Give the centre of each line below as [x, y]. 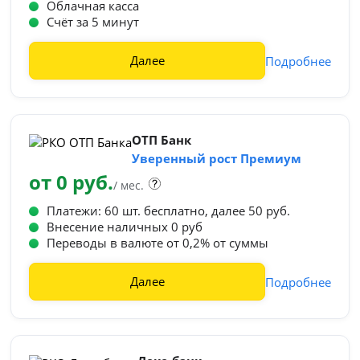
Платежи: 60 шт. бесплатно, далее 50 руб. [169, 211]
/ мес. [129, 185]
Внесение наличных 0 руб [125, 227]
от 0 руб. [72, 182]
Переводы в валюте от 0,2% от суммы [158, 243]
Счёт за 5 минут [93, 22]
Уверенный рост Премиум [217, 158]
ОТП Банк [162, 140]
